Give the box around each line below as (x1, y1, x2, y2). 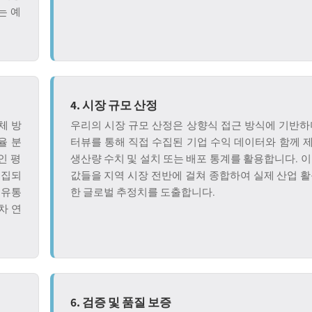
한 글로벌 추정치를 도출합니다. (70, 185, 215, 198)
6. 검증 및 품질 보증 (70, 294, 171, 310)
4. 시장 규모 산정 (70, 97, 157, 113)
